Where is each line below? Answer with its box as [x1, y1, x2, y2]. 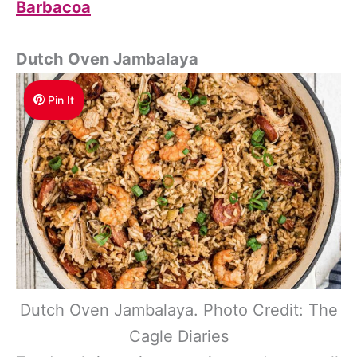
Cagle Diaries [128, 326, 229, 346]
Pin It [48, 92, 75, 107]
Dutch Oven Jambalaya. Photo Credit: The [19, 300, 338, 320]
